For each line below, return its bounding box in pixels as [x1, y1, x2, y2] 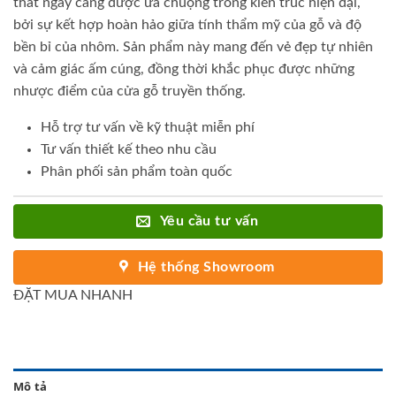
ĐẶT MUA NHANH [13, 288, 133, 303]
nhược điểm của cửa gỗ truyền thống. [13, 84, 246, 99]
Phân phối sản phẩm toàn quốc [40, 164, 232, 179]
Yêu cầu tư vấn [159, 215, 259, 229]
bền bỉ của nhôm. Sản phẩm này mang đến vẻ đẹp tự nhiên [13, 40, 373, 55]
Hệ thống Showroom [137, 261, 275, 275]
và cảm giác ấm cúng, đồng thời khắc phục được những [13, 62, 354, 77]
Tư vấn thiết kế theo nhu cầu [40, 142, 217, 157]
